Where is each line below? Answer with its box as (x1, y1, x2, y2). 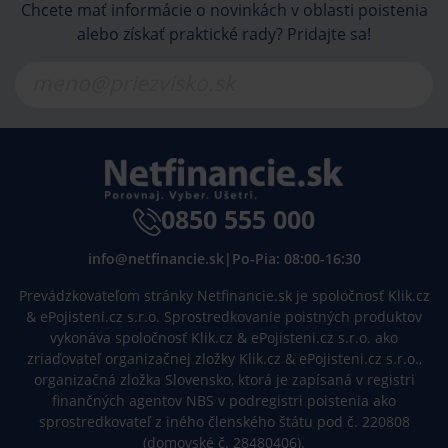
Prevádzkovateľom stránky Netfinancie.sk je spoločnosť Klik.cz (18, 286, 430, 306)
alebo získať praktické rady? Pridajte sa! (77, 23, 371, 46)
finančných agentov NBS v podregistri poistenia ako (52, 391, 396, 411)
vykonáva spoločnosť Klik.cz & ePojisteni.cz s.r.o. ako (50, 328, 398, 348)
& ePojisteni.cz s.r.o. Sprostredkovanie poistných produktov (26, 307, 422, 327)
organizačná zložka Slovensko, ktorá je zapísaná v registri (33, 370, 415, 390)
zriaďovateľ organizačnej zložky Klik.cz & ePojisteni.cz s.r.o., (26, 349, 422, 369)
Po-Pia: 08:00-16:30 (231, 249, 361, 269)
